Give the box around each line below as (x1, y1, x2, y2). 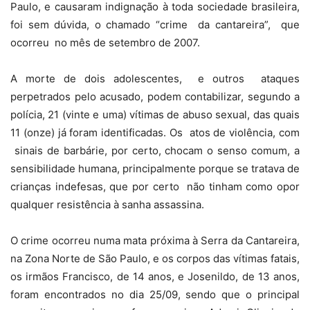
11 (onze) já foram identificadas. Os (10, 126, 183, 140)
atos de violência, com (189, 126, 300, 140)
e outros (198, 72, 245, 86)
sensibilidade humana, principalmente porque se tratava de (10, 162, 300, 176)
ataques (261, 72, 300, 86)
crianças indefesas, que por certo (10, 180, 179, 194)
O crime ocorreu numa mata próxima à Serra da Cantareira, (10, 234, 300, 248)
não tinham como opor (187, 180, 300, 194)
